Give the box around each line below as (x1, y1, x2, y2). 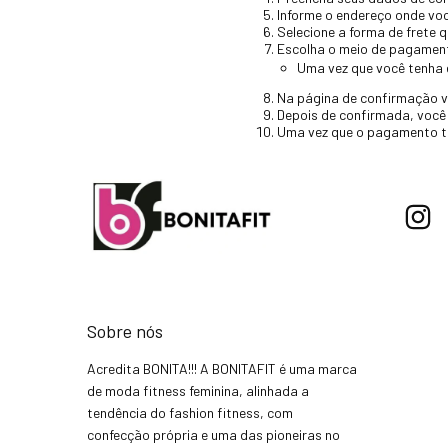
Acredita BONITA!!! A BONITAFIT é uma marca (87, 359, 357, 377)
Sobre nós (87, 319, 163, 342)
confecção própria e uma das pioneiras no (87, 425, 340, 443)
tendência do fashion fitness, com (87, 403, 293, 421)
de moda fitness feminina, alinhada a (87, 381, 309, 399)
